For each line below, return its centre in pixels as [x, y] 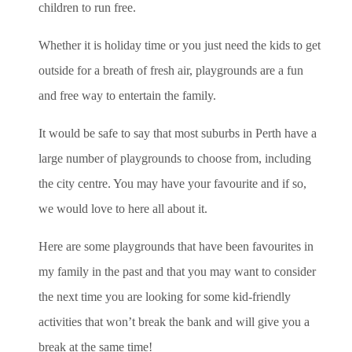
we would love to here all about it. [123, 208]
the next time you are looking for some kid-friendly [165, 296]
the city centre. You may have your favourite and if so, [172, 183]
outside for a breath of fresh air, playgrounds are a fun [171, 70]
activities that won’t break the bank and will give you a [174, 321]
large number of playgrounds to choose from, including [175, 158]
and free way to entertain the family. [127, 95]
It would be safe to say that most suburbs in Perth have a [178, 133]
